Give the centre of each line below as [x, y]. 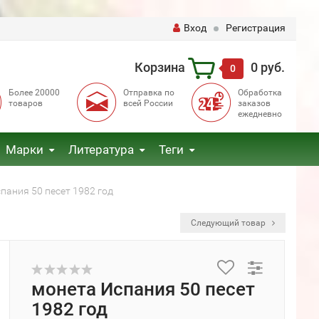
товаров [25, 103]
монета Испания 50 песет [143, 289]
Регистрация [255, 28]
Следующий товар [229, 223]
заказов [254, 103]
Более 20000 [34, 93]
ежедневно [260, 114]
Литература [101, 150]
